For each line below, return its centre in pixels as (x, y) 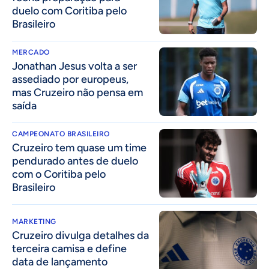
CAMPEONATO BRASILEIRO (61, 134)
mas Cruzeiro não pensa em (77, 92)
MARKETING (34, 221)
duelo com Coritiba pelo (69, 11)
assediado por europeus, (70, 79)
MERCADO (31, 52)
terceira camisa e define (69, 248)
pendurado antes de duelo (75, 161)
